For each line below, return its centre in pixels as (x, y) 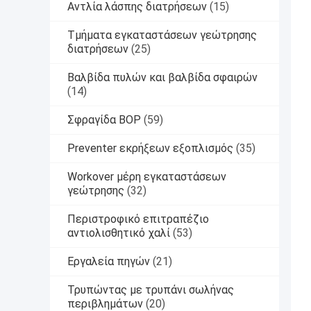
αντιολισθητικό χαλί (119, 233)
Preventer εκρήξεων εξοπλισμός (150, 149)
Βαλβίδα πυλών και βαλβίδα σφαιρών (162, 78)
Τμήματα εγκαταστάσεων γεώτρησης (162, 35)
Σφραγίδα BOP (104, 120)
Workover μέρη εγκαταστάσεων (147, 177)
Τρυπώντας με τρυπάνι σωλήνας (151, 290)
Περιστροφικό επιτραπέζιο (138, 219)
